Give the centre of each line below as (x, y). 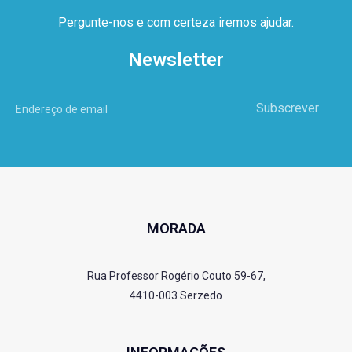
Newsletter (176, 60)
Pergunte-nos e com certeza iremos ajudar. (176, 23)
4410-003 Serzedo (176, 296)
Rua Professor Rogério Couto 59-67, (176, 276)
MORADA (176, 229)
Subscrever (287, 108)
